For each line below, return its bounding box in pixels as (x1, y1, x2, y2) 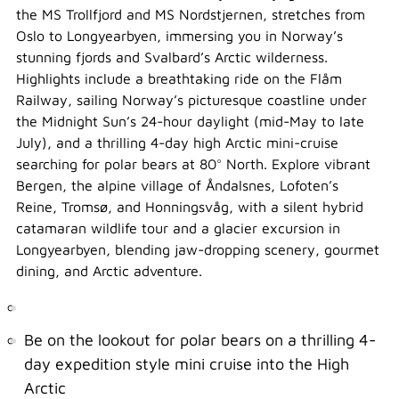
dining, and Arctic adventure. (16, 263, 202, 279)
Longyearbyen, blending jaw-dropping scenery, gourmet (16, 241, 379, 257)
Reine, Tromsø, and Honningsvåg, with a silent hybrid (16, 199, 363, 215)
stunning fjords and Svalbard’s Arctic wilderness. (16, 49, 328, 65)
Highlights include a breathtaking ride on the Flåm (16, 70, 342, 86)
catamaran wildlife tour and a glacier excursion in (16, 220, 340, 236)
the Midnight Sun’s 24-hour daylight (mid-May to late (16, 113, 364, 129)
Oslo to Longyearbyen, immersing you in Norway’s (16, 28, 343, 44)
